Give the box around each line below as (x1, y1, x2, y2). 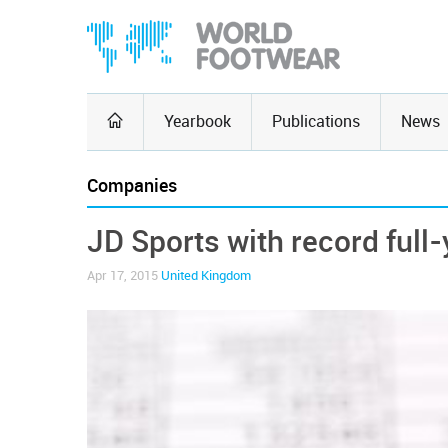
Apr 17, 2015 (87, 268, 161, 283)
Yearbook (164, 112, 231, 131)
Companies (87, 175, 177, 197)
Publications (272, 112, 360, 131)
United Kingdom (161, 268, 251, 283)
